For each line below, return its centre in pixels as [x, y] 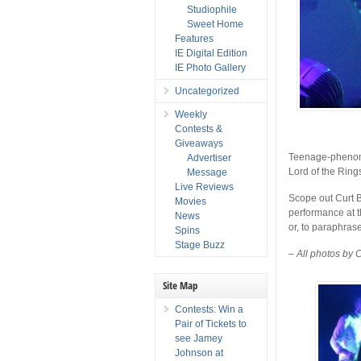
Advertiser [209, 158]
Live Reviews [204, 187]
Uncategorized [207, 91]
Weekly [191, 114]
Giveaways [199, 143]
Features [194, 38]
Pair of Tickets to [211, 324]
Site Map [180, 285]
